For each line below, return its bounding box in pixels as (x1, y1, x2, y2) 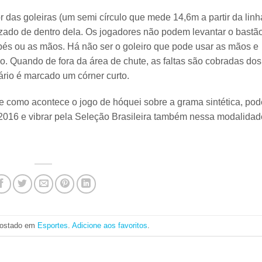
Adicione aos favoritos (71, 220, 147, 230)
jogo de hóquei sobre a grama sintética (77, 97, 240, 108)
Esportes (37, 220, 68, 230)
